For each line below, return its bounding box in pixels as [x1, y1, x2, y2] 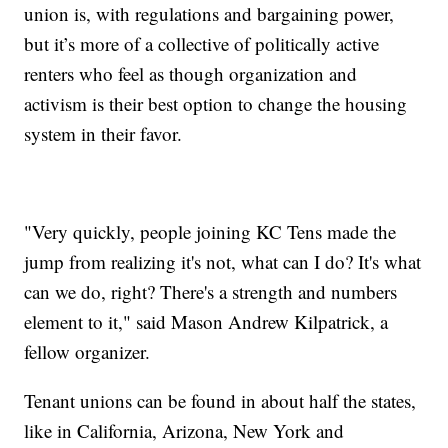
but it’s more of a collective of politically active [24, 30, 380, 56]
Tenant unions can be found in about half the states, [24, 387, 417, 413]
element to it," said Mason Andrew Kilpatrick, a [24, 308, 389, 334]
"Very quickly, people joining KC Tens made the [24, 218, 397, 244]
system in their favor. [24, 120, 183, 146]
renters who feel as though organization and [24, 60, 358, 86]
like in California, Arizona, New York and [24, 417, 345, 443]
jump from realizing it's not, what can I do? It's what [24, 248, 422, 274]
